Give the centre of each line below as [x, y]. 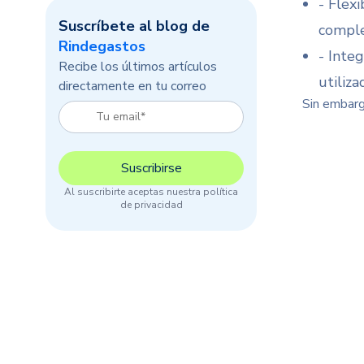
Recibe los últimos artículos [138, 67]
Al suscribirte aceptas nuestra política [151, 192]
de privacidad [151, 205]
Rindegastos [102, 46]
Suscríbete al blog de [134, 26]
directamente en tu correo [132, 86]
